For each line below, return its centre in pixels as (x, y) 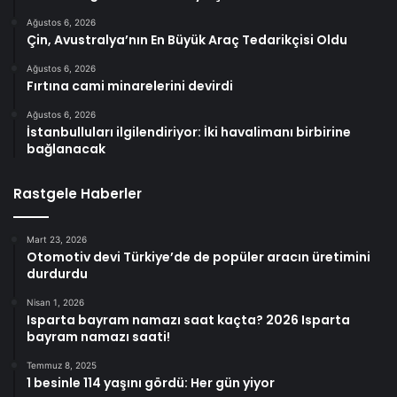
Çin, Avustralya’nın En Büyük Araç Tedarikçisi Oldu (187, 40)
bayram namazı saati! (98, 337)
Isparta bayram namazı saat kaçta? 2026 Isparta (188, 320)
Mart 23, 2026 (57, 240)
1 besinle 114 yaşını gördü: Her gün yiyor (151, 383)
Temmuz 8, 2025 (62, 366)
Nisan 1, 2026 (55, 303)
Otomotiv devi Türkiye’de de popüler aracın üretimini (198, 257)
